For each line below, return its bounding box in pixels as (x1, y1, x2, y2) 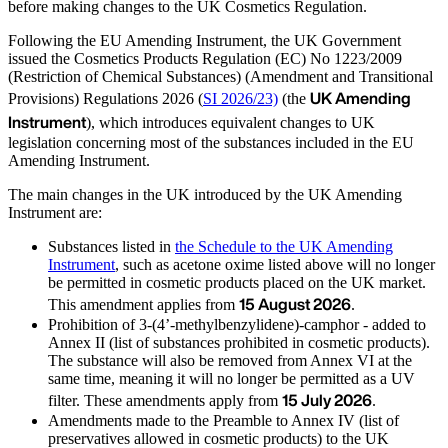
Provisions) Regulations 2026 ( (8, 89, 203, 107)
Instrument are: (8, 203, 102, 221)
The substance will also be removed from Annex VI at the (48, 351, 412, 369)
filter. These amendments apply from (48, 391, 282, 409)
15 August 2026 (239, 291, 351, 316)
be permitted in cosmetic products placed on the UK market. (48, 273, 426, 291)
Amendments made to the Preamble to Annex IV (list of (48, 411, 399, 429)
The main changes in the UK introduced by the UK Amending (8, 185, 402, 203)
